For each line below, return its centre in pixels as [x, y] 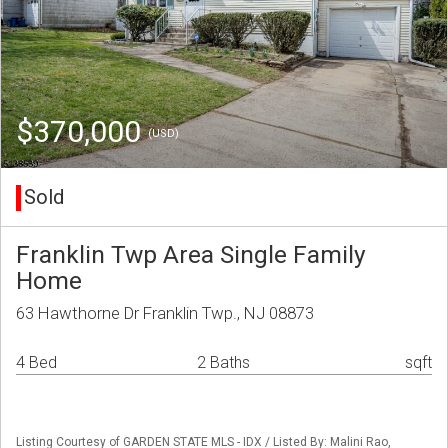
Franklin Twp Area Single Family [191, 255]
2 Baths [223, 363]
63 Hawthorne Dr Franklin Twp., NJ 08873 [165, 313]
